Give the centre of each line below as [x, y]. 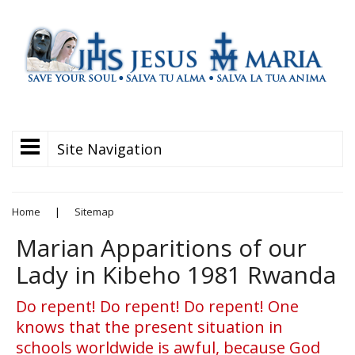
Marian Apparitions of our [161, 248]
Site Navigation [109, 149]
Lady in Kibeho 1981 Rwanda [176, 275]
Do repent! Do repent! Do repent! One [157, 306]
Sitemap [94, 212]
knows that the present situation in [149, 327]
